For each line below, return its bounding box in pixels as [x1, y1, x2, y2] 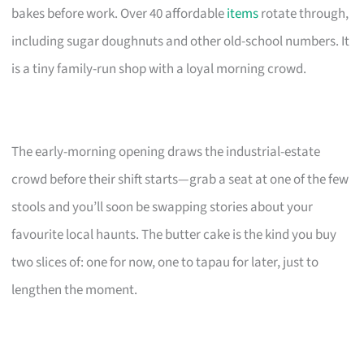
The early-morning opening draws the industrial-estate [11, 141, 321, 162]
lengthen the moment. [11, 279, 138, 300]
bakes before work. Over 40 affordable [11, 3, 227, 24]
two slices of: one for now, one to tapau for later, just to [11, 252, 319, 272]
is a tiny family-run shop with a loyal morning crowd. [11, 58, 307, 79]
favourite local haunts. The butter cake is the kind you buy [11, 224, 337, 245]
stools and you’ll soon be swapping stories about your [11, 197, 314, 217]
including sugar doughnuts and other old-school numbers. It [11, 31, 350, 51]
